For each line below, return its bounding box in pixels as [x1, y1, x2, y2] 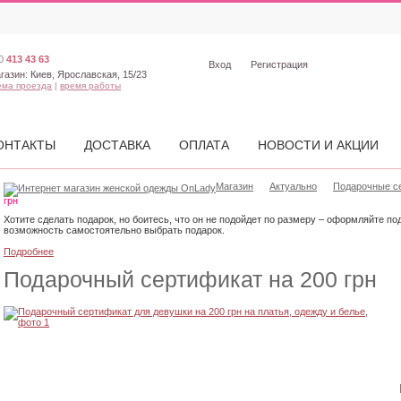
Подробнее [4, 246, 54, 257]
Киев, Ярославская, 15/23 [28, 69, 147, 80]
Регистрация [251, 59, 308, 70]
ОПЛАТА [179, 138, 229, 152]
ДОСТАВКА [84, 138, 150, 152]
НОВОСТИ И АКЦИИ [258, 138, 379, 152]
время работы [60, 81, 121, 90]
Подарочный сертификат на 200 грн [4, 267, 377, 292]
